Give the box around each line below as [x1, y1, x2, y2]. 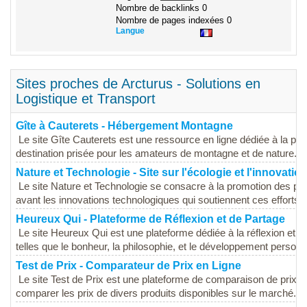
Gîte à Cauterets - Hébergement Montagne [16, 120, 233, 132]
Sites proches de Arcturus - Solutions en [16, 76, 260, 92]
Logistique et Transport [16, 91, 156, 107]
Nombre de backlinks [116, 3, 202, 14]
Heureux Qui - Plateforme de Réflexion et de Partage [16, 213, 285, 225]
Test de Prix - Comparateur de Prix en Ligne [16, 260, 241, 272]
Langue [116, 26, 145, 36]
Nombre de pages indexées [116, 15, 227, 26]
